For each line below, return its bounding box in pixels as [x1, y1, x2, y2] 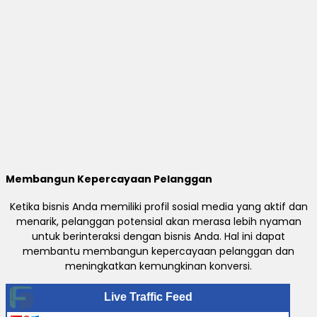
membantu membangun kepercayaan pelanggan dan [23, 244, 294, 259]
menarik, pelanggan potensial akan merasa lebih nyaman [16, 214, 301, 229]
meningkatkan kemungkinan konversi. [65, 259, 252, 274]
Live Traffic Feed [103, 291, 192, 304]
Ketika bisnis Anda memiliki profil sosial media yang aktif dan [9, 200, 308, 214]
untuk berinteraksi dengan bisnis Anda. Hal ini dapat [32, 229, 285, 244]
